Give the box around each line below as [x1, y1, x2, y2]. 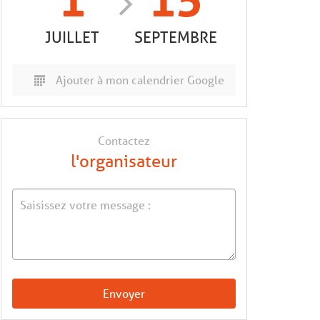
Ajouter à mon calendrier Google [56, 72, 224, 88]
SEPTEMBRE [134, 27, 217, 47]
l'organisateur [71, 151, 177, 172]
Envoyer [103, 286, 145, 301]
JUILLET [45, 27, 100, 47]
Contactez [98, 133, 150, 149]
